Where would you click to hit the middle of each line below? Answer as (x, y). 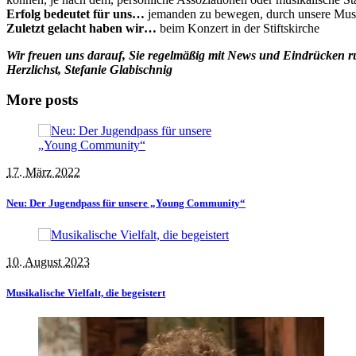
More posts (42, 100)
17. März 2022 (43, 172)
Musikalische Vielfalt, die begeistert (86, 292)
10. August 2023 (48, 261)
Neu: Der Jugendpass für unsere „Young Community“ (126, 203)
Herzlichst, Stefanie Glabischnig (89, 69)
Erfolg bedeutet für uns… (75, 14)
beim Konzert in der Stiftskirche (238, 28)
